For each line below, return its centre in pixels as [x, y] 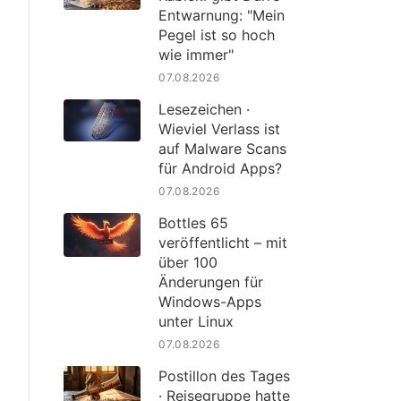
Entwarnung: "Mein [222, 15]
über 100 [188, 262]
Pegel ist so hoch [217, 34]
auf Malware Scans [223, 148]
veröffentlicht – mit [223, 242]
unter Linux [196, 321]
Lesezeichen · [205, 109]
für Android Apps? [221, 168]
